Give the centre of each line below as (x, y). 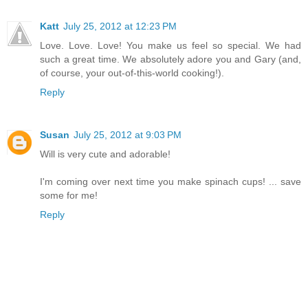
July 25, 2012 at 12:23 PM (120, 26)
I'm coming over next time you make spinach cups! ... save (170, 182)
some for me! (69, 196)
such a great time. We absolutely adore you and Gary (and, (170, 59)
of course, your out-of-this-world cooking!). (132, 73)
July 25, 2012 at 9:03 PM (128, 135)
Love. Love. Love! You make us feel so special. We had (170, 46)
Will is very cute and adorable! (105, 154)
